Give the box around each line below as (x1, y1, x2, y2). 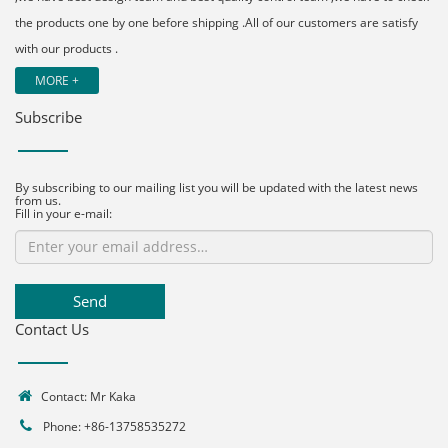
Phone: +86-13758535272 (40, 417, 186, 435)
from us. (15, 191, 61, 209)
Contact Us (15, 318, 89, 339)
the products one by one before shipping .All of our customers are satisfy (15, 13, 418, 31)
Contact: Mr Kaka (35, 387, 136, 405)
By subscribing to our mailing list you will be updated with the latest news (15, 178, 418, 196)
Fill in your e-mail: (15, 204, 112, 222)
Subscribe (15, 106, 82, 127)
